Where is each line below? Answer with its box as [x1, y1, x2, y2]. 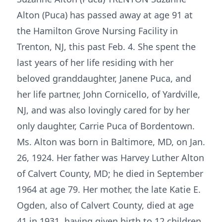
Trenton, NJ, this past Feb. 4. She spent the [17, 41, 196, 53]
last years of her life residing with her [17, 56, 173, 68]
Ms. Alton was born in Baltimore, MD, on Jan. [17, 136, 205, 148]
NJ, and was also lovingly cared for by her [17, 104, 190, 116]
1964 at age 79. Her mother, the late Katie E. [17, 183, 201, 195]
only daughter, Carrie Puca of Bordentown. [17, 120, 195, 132]
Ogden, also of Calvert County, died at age [17, 199, 194, 211]
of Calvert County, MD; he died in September [17, 167, 203, 179]
